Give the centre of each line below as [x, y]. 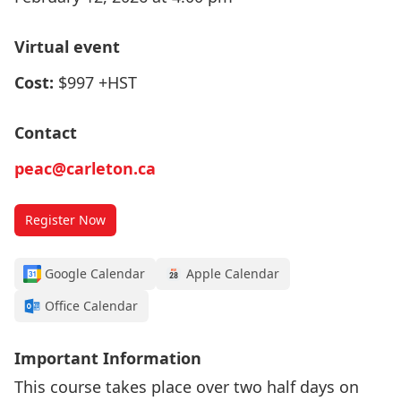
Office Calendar [91, 306]
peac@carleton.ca [85, 168]
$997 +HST [98, 82]
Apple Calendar [233, 273]
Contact [46, 132]
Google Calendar [95, 273]
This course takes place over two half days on [187, 387]
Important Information [108, 358]
